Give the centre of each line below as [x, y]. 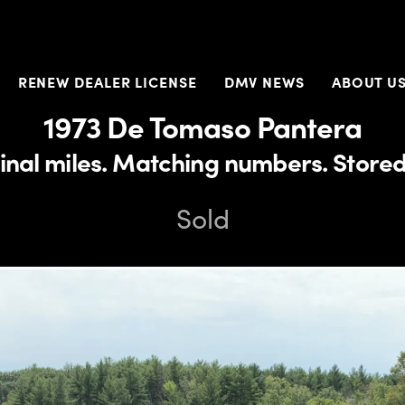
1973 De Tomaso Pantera [202, 126]
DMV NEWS [264, 82]
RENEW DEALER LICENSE [107, 82]
